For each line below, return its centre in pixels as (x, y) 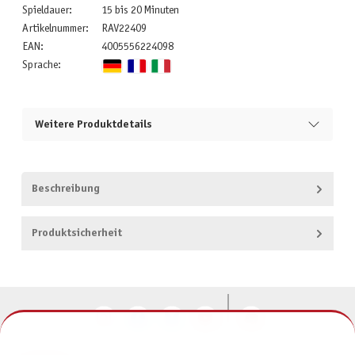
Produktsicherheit (76, 233)
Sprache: (41, 66)
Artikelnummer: (55, 29)
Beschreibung (65, 189)
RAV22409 (124, 29)
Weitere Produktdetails (93, 124)
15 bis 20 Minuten (140, 11)
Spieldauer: (47, 11)
